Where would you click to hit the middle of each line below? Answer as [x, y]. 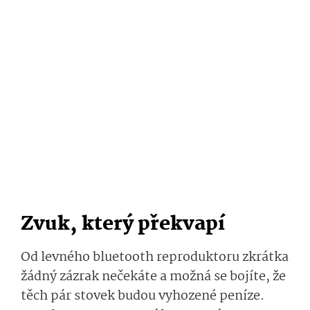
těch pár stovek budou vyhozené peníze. [143, 297]
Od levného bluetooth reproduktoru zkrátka [155, 258]
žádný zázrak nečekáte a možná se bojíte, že [153, 277]
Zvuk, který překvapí [125, 225]
